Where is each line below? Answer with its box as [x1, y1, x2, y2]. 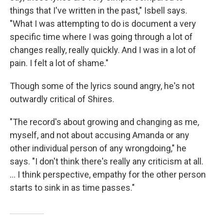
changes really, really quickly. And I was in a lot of [10, 45, 196, 55]
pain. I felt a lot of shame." [10, 58, 109, 68]
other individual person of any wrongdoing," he [10, 143, 186, 153]
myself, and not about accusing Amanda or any [10, 130, 189, 140]
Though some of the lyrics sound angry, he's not [10, 81, 195, 91]
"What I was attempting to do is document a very [10, 18, 196, 29]
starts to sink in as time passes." [10, 182, 135, 193]
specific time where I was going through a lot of [10, 32, 193, 42]
